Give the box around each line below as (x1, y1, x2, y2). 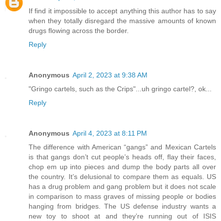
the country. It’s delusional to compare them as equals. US (29, 172, 216, 181)
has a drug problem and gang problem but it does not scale (29, 182, 216, 190)
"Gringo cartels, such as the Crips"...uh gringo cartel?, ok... (29, 84, 212, 93)
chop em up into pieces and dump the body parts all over (29, 162, 216, 171)
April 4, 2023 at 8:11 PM (73, 129, 147, 137)
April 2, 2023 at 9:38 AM (73, 71, 147, 79)
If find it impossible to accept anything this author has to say (29, 6, 216, 15)
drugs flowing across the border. (29, 26, 129, 35)
